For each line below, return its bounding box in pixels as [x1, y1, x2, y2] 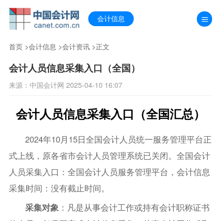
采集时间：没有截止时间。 [8, 182, 110, 194]
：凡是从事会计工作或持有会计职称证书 [59, 201, 210, 213]
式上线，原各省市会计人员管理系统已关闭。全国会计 [8, 149, 210, 161]
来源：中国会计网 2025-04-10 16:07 [8, 79, 122, 90]
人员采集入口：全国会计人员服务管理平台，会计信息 [8, 165, 210, 178]
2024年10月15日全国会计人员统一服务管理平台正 [25, 133, 212, 145]
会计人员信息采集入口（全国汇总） [16, 105, 205, 122]
